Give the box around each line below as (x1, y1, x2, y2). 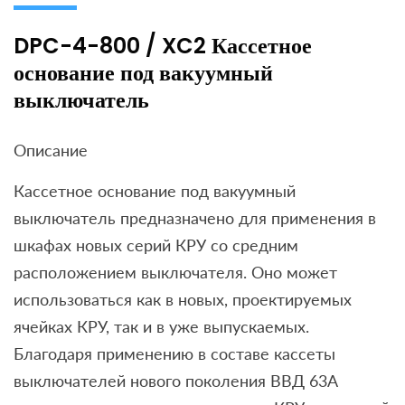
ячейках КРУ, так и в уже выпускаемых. (14, 316, 309, 337)
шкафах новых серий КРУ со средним (14, 235, 298, 256)
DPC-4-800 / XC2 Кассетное (14, 31, 312, 61)
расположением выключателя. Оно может (14, 262, 337, 283)
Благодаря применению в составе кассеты (14, 344, 335, 364)
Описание (14, 140, 88, 161)
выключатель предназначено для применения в (14, 208, 376, 229)
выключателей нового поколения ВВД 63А (14, 371, 338, 391)
